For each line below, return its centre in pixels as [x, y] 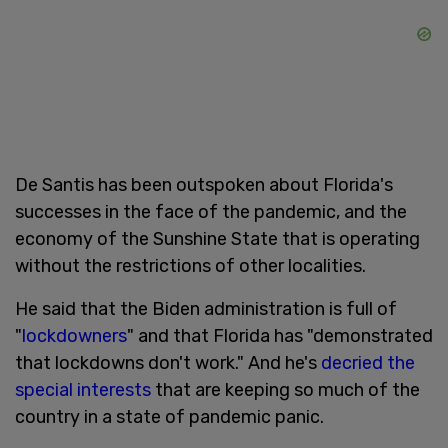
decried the [368, 362]
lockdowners [74, 335]
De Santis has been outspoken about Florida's [204, 184]
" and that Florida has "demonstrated [280, 335]
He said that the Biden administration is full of [206, 308]
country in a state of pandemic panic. [169, 416]
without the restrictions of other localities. [190, 265]
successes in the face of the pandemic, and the [211, 211]
